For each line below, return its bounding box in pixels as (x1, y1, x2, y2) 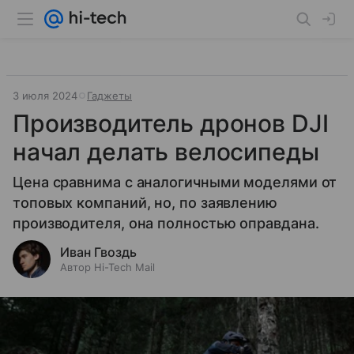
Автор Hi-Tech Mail (60, 261, 155, 273)
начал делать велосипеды (13, 137, 319, 166)
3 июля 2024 (13, 89, 77, 102)
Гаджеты (87, 89, 132, 102)
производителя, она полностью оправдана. (13, 215, 319, 232)
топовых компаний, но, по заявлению (13, 194, 277, 211)
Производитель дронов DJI (13, 109, 329, 137)
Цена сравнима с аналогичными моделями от (13, 174, 337, 190)
